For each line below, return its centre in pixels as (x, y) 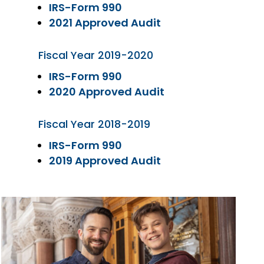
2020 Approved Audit (107, 92)
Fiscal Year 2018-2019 (94, 124)
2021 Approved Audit (105, 23)
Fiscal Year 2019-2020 (96, 55)
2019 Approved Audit (105, 161)
